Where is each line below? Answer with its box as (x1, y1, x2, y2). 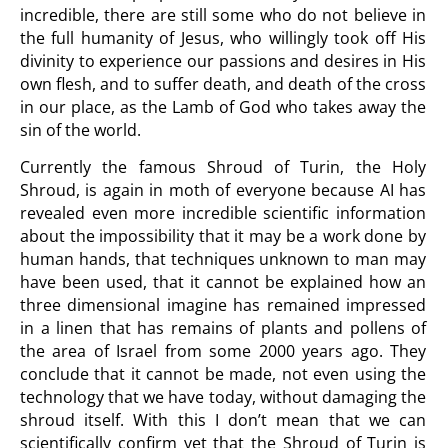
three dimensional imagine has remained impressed (20, 294, 426, 316)
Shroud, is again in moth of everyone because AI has (20, 179, 426, 201)
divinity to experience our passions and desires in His (20, 50, 426, 72)
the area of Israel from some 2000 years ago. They (20, 340, 426, 362)
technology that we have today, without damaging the (20, 386, 426, 408)
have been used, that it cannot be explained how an (20, 271, 426, 293)
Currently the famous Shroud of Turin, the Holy (20, 156, 426, 178)
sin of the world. (20, 119, 141, 141)
